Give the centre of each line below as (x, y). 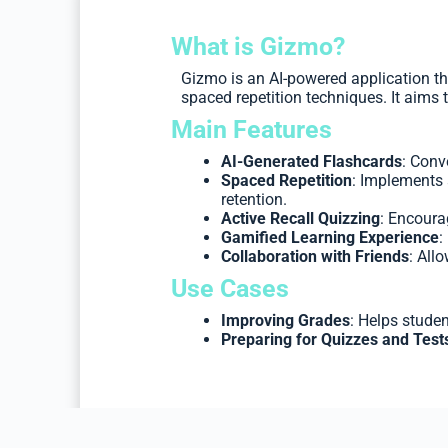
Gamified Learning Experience (329, 238)
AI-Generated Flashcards (311, 162)
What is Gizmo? (257, 47)
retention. (253, 200)
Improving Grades (285, 321)
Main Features (251, 130)
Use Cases (229, 289)
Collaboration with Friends (314, 257)
